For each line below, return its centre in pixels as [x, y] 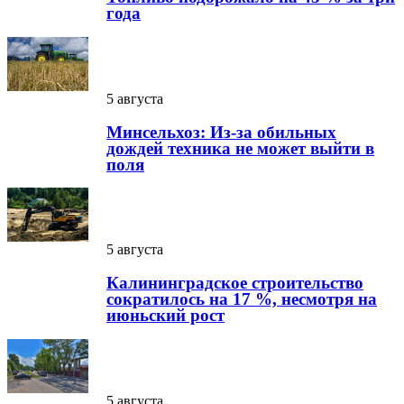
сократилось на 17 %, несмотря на [242, 298]
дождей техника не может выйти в [240, 148]
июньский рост [165, 315]
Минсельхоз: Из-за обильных [221, 132]
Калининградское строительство [235, 282]
